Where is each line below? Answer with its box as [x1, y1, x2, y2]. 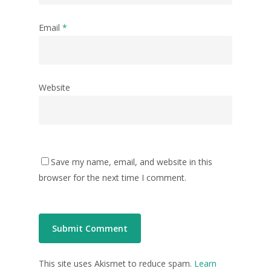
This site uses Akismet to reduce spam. [39, 258, 194, 270]
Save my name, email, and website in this [51, 156, 212, 168]
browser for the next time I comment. [39, 172, 186, 184]
